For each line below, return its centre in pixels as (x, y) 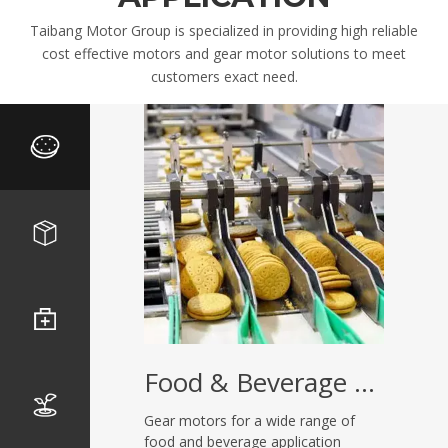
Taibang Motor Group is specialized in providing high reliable (224, 30)
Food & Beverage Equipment (364, 382)
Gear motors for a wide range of (249, 420)
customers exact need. (224, 76)
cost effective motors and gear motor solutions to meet (224, 53)
